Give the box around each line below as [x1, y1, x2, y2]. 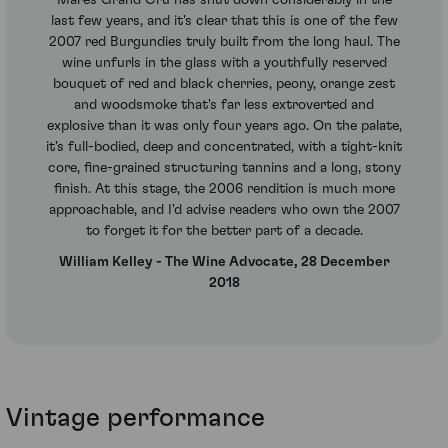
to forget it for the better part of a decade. [85, 223, 363, 238]
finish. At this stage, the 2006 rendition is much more [53, 181, 395, 196]
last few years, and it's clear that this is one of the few [50, 13, 398, 28]
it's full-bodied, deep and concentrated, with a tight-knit [46, 139, 402, 154]
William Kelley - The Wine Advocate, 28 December [58, 255, 390, 270]
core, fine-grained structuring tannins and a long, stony [47, 160, 401, 175]
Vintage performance [6, 404, 265, 431]
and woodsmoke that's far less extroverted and [74, 97, 374, 112]
